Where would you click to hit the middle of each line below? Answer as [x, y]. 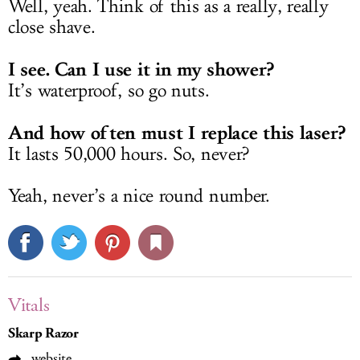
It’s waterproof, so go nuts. [109, 91]
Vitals [29, 306]
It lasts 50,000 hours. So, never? [129, 155]
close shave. [52, 28]
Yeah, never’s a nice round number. [139, 196]
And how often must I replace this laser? [177, 133]
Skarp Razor [43, 334]
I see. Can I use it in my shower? [141, 70]
